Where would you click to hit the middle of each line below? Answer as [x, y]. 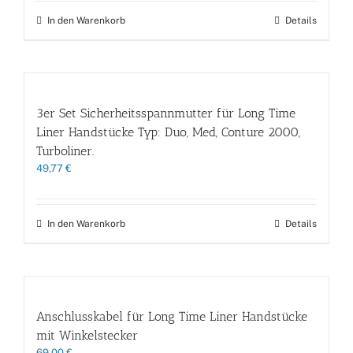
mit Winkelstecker [87, 335]
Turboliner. [65, 150]
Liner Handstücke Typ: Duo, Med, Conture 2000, [168, 132]
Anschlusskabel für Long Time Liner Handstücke [172, 316]
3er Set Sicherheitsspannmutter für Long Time [166, 113]
